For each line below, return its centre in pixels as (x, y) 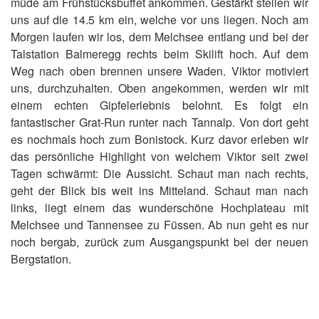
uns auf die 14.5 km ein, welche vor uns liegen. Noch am (159, 20)
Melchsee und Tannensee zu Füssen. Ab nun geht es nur (159, 225)
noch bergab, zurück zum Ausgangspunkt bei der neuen (159, 242)
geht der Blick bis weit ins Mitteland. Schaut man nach (159, 190)
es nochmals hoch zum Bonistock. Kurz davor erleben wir (159, 139)
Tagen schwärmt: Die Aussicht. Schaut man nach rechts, (159, 173)
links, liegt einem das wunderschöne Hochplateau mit (159, 208)
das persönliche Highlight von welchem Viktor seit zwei (159, 156)
